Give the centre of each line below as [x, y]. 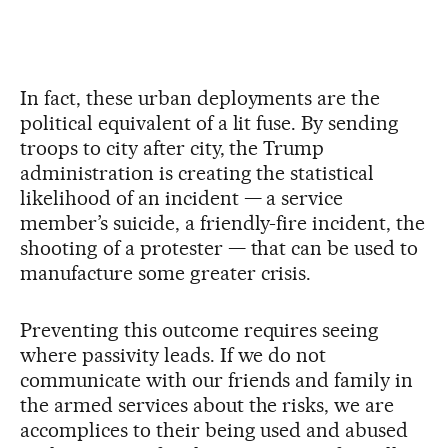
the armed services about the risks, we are [207, 405]
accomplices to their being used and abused [214, 430]
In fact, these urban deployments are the [200, 98]
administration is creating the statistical [197, 173]
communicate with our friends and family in [217, 380]
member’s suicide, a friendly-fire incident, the [223, 223]
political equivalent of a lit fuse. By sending [210, 123]
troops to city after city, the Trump [172, 148]
